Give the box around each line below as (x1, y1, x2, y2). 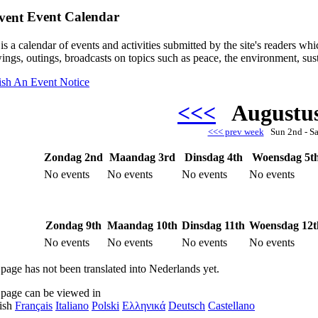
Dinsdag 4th (184, 151, 243, 164)
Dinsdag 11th (182, 219, 245, 232)
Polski (92, 300, 119, 312)
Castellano (208, 300, 255, 312)
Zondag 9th (45, 219, 102, 232)
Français (15, 300, 53, 312)
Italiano (55, 300, 89, 312)
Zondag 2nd (44, 151, 103, 164)
